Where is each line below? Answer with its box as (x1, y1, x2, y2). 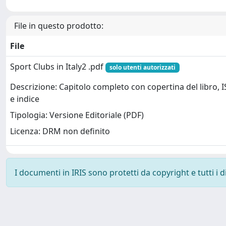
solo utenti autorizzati (109, 63, 176, 72)
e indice (10, 93, 39, 105)
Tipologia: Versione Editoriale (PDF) (10, 109, 144, 121)
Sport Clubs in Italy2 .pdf (10, 61, 105, 72)
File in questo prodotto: (14, 20, 103, 31)
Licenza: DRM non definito (10, 126, 110, 137)
